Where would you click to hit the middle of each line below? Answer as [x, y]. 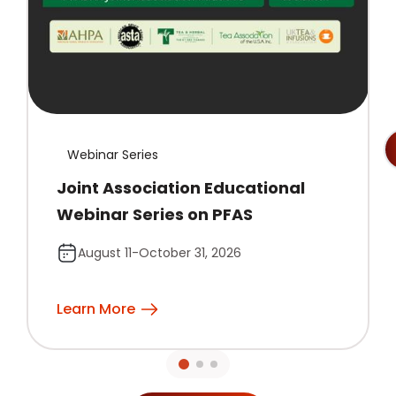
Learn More [95, 309]
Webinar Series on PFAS [154, 215]
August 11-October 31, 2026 [159, 252]
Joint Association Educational [180, 188]
